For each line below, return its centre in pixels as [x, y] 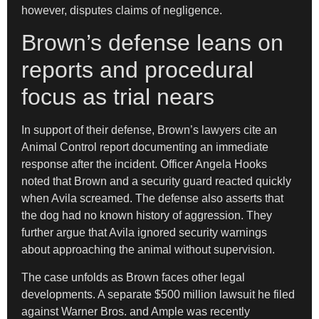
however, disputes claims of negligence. [122, 10]
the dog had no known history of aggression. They [147, 216]
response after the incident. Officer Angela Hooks [144, 164]
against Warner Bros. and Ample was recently [136, 311]
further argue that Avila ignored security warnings [144, 233]
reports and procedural [137, 70]
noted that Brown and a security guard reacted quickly [156, 182]
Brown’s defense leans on [152, 43]
